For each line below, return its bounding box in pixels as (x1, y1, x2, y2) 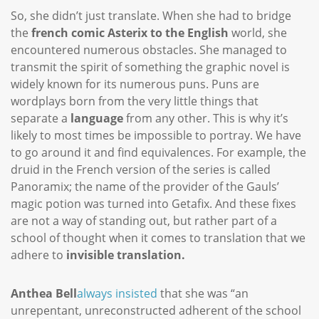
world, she (229, 25, 287, 41)
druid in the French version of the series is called (11, 162, 271, 177)
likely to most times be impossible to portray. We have (11, 127, 301, 143)
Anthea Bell (11, 286, 77, 301)
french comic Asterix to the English (31, 25, 229, 41)
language (70, 110, 123, 126)
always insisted (77, 286, 160, 301)
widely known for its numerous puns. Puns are (11, 76, 259, 92)
